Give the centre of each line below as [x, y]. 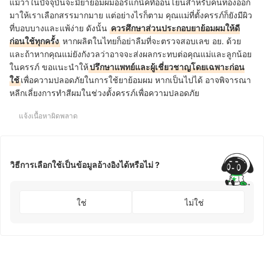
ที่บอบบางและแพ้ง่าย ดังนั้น [60, 28]
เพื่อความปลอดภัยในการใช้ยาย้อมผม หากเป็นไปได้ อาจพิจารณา [136, 80]
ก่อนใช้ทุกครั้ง [34, 41]
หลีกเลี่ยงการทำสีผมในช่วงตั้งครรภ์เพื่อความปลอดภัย [104, 93]
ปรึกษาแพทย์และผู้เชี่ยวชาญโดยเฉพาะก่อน [167, 67]
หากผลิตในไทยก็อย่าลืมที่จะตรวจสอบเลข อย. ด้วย [151, 41]
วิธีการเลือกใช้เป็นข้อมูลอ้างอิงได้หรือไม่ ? [85, 164]
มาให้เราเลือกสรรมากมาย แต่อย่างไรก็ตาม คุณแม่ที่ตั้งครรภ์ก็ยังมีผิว [131, 15]
